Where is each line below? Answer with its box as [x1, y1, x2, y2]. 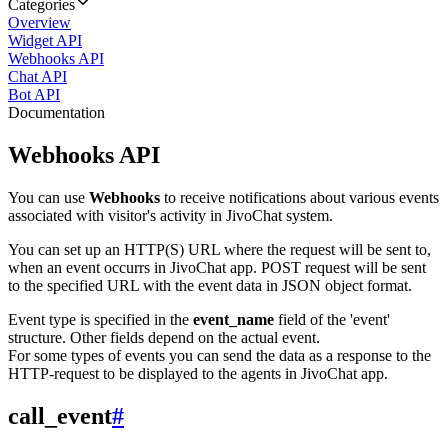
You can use [8, 188, 89, 206]
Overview [8, 14, 71, 31]
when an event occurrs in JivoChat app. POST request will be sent [8, 258, 426, 276]
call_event [8, 402, 112, 429]
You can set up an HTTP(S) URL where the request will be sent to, [8, 240, 431, 258]
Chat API [8, 68, 67, 85]
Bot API [8, 86, 60, 103]
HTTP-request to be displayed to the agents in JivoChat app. [8, 364, 388, 382]
